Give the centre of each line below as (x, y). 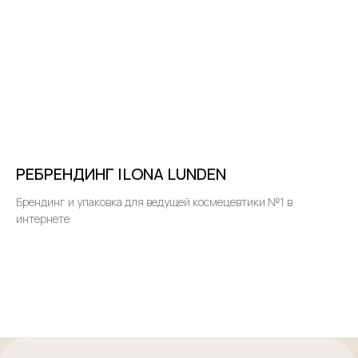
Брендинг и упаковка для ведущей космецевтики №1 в (154, 201)
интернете (43, 218)
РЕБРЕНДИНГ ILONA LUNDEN (121, 173)
